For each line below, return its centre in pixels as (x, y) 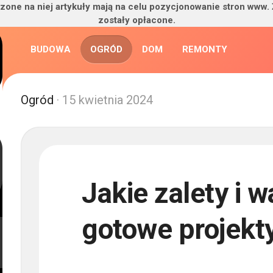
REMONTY (205, 49)
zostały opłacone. (136, 20)
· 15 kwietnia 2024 (103, 100)
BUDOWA (51, 49)
